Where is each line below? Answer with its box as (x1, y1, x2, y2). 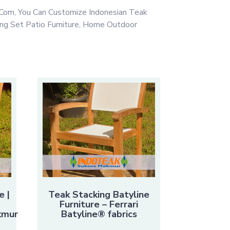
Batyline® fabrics (61, 208, 137, 221)
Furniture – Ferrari (60, 198, 139, 211)
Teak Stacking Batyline (48, 188, 150, 201)
